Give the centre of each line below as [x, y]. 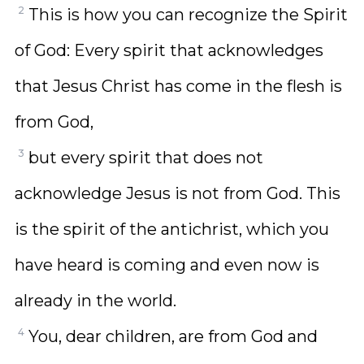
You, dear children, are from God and [173, 336]
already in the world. [95, 301]
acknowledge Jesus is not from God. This [178, 193]
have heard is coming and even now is [167, 265]
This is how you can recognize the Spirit [188, 15]
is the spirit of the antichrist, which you [172, 229]
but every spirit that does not [146, 158]
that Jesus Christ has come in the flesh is [178, 86]
